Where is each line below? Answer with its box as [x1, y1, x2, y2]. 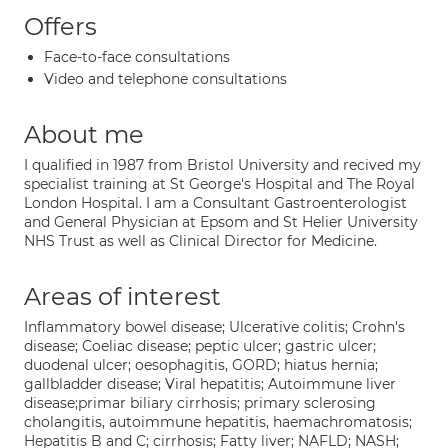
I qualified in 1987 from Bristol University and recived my [24, 156, 421, 174]
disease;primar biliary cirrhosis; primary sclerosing [24, 394, 376, 412]
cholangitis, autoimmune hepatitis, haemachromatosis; [24, 413, 412, 431]
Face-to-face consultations [44, 48, 230, 66]
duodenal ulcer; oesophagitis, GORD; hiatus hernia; [24, 356, 378, 374]
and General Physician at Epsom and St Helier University [24, 213, 418, 231]
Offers [24, 12, 97, 41]
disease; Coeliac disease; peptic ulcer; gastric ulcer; [24, 337, 376, 355]
